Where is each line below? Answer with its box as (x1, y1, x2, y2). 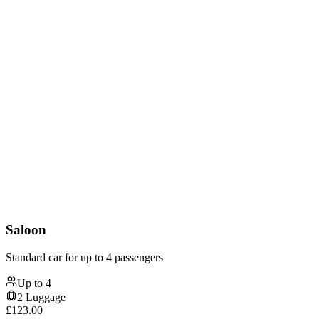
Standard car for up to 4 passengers (6, 251, 163, 263)
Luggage (23, 291, 66, 303)
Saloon (6, 222, 46, 238)
